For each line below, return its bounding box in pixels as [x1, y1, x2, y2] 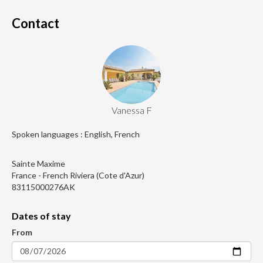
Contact [12, 15, 59, 32]
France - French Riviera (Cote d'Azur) [12, 170, 144, 181]
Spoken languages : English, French [12, 129, 140, 140]
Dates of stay [12, 210, 71, 222]
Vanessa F [111, 104, 152, 116]
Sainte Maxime [12, 159, 65, 169]
